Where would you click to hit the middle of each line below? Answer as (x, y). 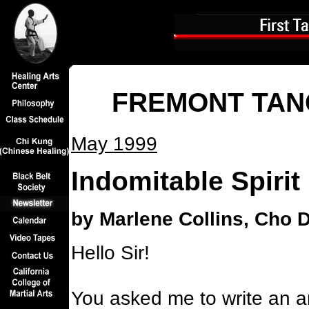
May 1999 (114, 144)
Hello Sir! (110, 253)
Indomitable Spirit (186, 181)
